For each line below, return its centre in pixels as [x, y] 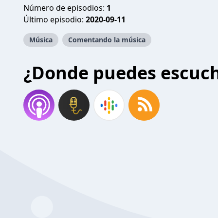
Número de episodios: [65, 8]
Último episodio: [54, 19]
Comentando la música [107, 40]
